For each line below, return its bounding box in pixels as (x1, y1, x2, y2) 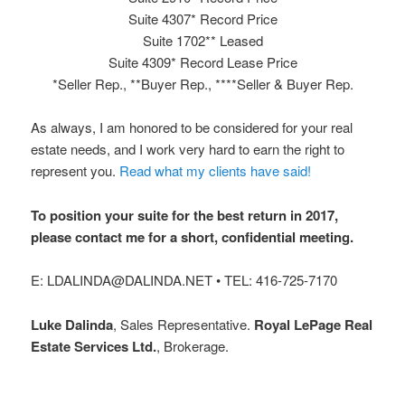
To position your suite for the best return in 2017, (31, 204, 339, 225)
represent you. (31, 161, 120, 181)
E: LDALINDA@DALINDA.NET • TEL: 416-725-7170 (31, 270, 338, 290)
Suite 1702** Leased (142, 31, 263, 51)
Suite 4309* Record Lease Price (108, 52, 297, 72)
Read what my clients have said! (119, 161, 312, 181)
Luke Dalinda (31, 314, 114, 334)
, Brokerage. (156, 335, 230, 355)
